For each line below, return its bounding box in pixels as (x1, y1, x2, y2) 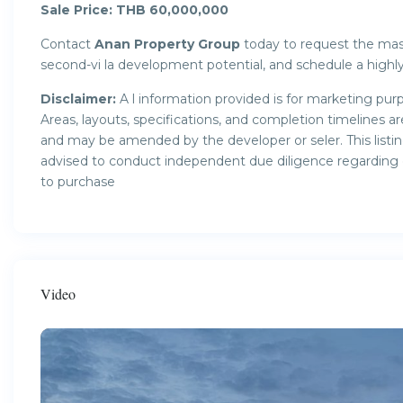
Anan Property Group (94, 35, 240, 52)
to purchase (40, 173, 115, 190)
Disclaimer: (40, 90, 116, 107)
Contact (40, 35, 94, 52)
